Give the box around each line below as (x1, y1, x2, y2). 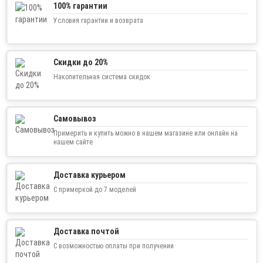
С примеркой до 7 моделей (53, 186, 136, 194)
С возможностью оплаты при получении (53, 242, 174, 250)
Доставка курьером (53, 170, 126, 180)
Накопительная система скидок (53, 73, 150, 81)
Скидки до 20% (53, 58, 108, 67)
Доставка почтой (53, 227, 119, 236)
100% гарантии (53, 1, 107, 11)
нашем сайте (53, 138, 93, 146)
